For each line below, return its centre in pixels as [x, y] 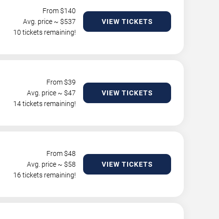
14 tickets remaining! [44, 104]
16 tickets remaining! [44, 175]
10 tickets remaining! [44, 32]
